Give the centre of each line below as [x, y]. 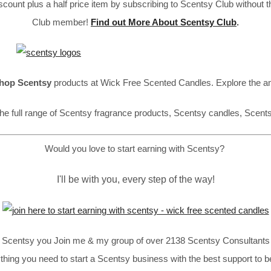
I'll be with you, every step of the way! [135, 179]
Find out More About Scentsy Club [164, 22]
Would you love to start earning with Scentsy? [135, 149]
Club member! [61, 22]
